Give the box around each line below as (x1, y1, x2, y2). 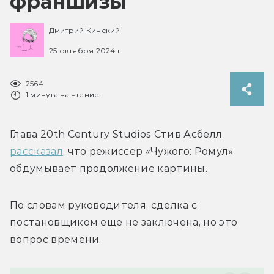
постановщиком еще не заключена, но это (10, 216, 238, 228)
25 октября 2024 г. (49, 45, 123, 55)
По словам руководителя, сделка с (10, 199, 198, 211)
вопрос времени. (10, 233, 105, 245)
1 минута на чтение (26, 89, 100, 99)
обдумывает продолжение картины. (10, 162, 210, 174)
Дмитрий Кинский (49, 26, 120, 35)
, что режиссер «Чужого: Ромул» (62, 145, 234, 157)
